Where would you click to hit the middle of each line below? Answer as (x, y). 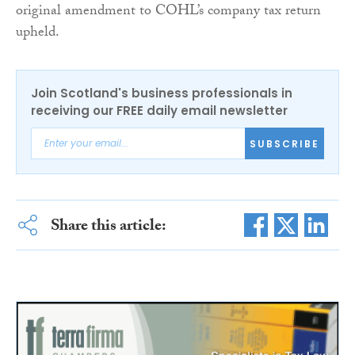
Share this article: (108, 228)
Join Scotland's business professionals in (162, 94)
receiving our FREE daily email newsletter (159, 111)
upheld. (38, 34)
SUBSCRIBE (284, 143)
